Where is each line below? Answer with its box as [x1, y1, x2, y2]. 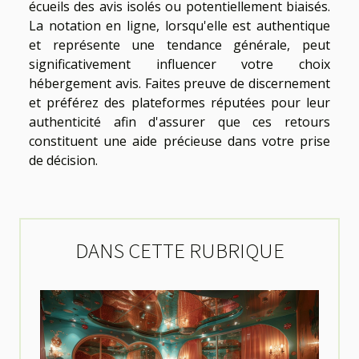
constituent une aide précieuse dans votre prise [29, 131, 330, 150]
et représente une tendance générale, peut [29, 35, 330, 54]
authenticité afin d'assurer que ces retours [29, 112, 330, 131]
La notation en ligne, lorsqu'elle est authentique [29, 16, 330, 34]
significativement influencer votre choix [29, 54, 330, 73]
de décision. [29, 151, 98, 169]
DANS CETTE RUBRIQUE [75, 235, 284, 264]
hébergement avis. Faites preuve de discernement [29, 74, 330, 92]
